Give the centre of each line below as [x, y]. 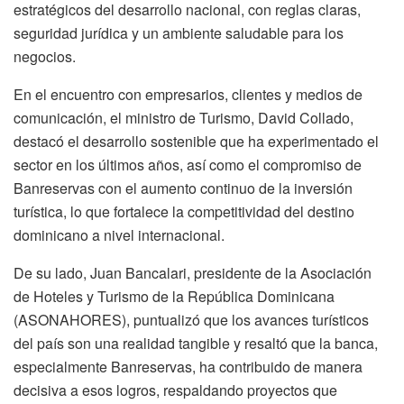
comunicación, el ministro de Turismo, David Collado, [184, 117]
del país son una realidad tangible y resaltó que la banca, [196, 343]
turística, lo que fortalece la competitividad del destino [184, 211]
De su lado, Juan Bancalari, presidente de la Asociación [193, 272]
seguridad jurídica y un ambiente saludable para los [179, 32]
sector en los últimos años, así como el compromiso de [188, 164]
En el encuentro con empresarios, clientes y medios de [188, 94]
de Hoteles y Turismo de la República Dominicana [174, 296]
